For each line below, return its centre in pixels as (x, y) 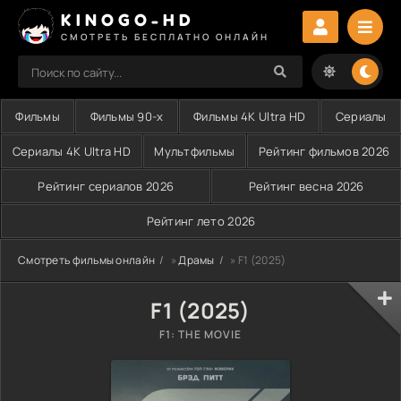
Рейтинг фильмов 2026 (324, 151)
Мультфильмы (195, 151)
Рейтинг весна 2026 (306, 186)
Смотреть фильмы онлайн (87, 260)
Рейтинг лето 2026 (201, 221)
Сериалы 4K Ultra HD (71, 151)
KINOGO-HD (128, 19)
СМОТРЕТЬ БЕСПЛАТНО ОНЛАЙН (165, 36)
